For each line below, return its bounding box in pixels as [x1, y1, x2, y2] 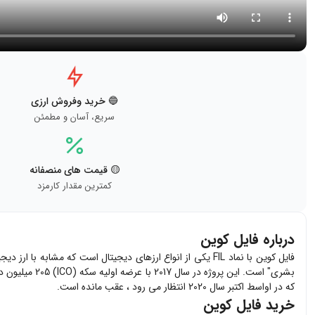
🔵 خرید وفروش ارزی [31, 93, 118, 109]
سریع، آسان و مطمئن [34, 109, 115, 124]
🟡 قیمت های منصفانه [29, 162, 120, 178]
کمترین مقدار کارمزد [37, 178, 112, 193]
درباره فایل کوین [200, 228, 295, 250]
